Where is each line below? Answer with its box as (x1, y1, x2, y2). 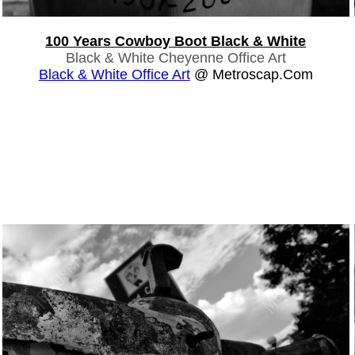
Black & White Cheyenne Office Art (65, 49, 286, 66)
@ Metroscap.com (189, 66, 313, 82)
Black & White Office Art (38, 66, 190, 82)
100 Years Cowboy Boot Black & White (45, 32, 307, 49)
